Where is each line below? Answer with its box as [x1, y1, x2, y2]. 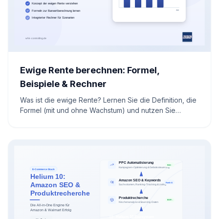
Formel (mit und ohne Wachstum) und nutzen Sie [20, 106, 175, 115]
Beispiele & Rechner [20, 79, 107, 89]
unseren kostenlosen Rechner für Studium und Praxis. [20, 116, 193, 125]
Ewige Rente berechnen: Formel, [20, 65, 159, 76]
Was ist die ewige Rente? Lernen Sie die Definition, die [20, 96, 197, 105]
